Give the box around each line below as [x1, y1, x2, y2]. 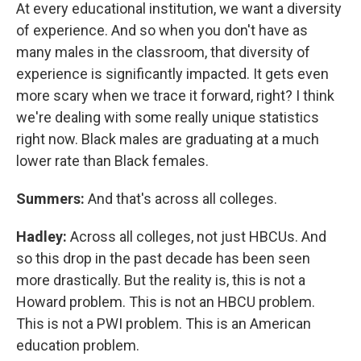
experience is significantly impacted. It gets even [16, 65, 329, 83]
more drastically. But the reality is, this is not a [16, 272, 305, 289]
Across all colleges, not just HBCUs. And [67, 228, 326, 246]
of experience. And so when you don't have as [16, 22, 308, 39]
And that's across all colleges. [85, 190, 277, 208]
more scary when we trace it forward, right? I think [16, 87, 334, 105]
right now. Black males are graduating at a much [16, 131, 319, 148]
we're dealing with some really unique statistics [16, 109, 319, 127]
